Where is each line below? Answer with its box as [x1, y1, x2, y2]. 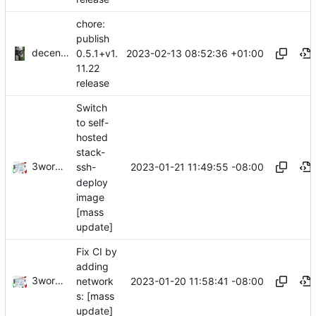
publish [76, 32, 109, 44]
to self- [76, 116, 109, 128]
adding [76, 260, 109, 272]
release [76, 77, 109, 90]
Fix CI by [76, 245, 117, 257]
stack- [76, 146, 105, 159]
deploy [76, 176, 108, 188]
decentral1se [32, 47, 61, 59]
